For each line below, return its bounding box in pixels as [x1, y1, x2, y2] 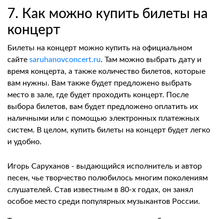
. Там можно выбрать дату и [101, 56, 201, 64]
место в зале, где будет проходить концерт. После [7, 91, 189, 99]
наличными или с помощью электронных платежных [7, 114, 199, 122]
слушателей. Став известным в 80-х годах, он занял [7, 186, 193, 194]
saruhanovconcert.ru [29, 56, 101, 64]
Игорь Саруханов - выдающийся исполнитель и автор [7, 162, 202, 170]
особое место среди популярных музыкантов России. [7, 197, 200, 205]
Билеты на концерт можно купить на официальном [7, 44, 192, 52]
